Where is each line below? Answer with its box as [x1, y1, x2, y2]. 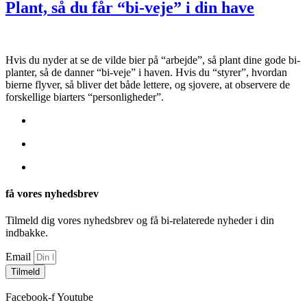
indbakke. [5, 227, 48, 239]
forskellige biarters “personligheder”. [5, 90, 164, 103]
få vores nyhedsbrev [5, 188, 99, 200]
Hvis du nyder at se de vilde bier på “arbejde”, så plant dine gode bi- [5, 53, 300, 66]
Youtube [57, 291, 93, 304]
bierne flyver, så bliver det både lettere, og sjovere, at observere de [5, 78, 290, 90]
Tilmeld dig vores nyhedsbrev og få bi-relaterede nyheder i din [5, 214, 274, 227]
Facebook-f [5, 291, 55, 304]
